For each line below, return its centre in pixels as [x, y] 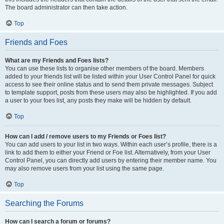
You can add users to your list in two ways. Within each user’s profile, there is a [111, 144]
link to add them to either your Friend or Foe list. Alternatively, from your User [108, 152]
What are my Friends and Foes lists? [57, 60]
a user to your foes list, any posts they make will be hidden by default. [98, 100]
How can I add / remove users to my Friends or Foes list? [85, 136]
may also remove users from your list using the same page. [84, 168]
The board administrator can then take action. [66, 7]
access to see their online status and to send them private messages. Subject [109, 84]
